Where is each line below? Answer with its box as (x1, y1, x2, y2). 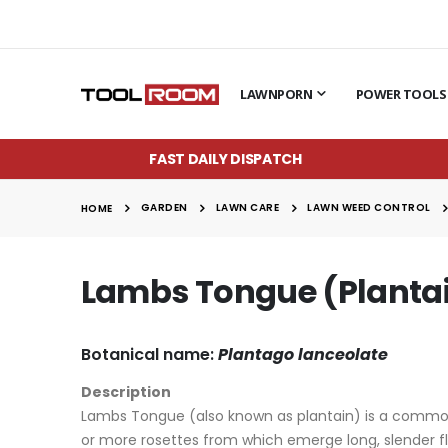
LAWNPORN (240, 85, 313, 103)
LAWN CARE (215, 200, 280, 216)
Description (80, 381, 171, 402)
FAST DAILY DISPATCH (149, 148, 302, 169)
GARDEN (140, 200, 188, 216)
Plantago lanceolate (217, 342, 388, 366)
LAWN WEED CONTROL (307, 200, 431, 216)
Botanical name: (80, 342, 214, 366)
